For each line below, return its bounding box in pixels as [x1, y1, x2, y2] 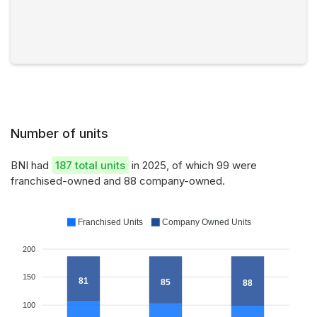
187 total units [55, 158, 125, 172]
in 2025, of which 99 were [129, 158, 257, 172]
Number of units [11, 126, 108, 141]
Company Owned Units [162, 217, 251, 227]
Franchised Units [78, 217, 143, 227]
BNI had [11, 158, 52, 172]
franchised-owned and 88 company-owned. [11, 174, 225, 188]
